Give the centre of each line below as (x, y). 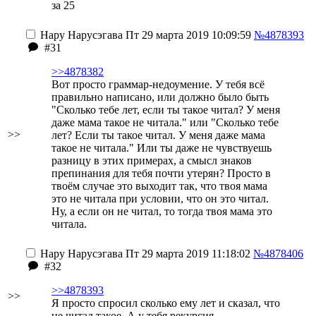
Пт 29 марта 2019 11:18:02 (187, 254)
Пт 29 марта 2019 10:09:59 (187, 35)
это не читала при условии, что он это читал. (160, 199)
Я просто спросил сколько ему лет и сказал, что (166, 303)
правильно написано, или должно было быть (160, 97)
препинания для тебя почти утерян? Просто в (161, 173)
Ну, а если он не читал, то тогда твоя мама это (162, 211)
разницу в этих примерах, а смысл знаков (152, 160)
